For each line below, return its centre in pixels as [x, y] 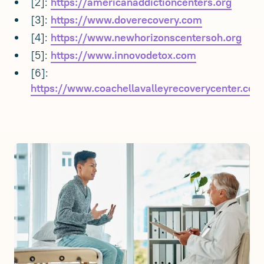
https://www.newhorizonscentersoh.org [146, 38]
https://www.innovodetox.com [123, 56]
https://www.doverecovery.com [126, 20]
